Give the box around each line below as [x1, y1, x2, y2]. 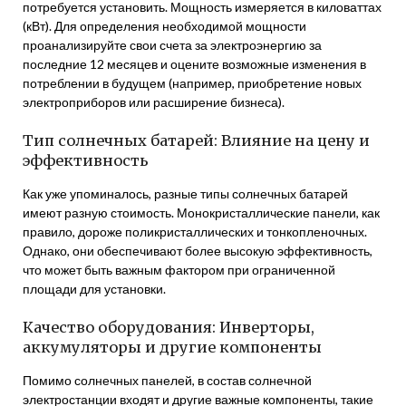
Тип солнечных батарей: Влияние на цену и [23, 131, 370, 150]
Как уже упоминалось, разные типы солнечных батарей [23, 186, 348, 201]
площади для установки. [23, 281, 166, 296]
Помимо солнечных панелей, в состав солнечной [23, 372, 312, 388]
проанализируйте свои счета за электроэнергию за [23, 37, 322, 53]
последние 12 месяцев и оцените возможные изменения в [23, 56, 366, 72]
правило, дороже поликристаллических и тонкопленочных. [23, 224, 367, 239]
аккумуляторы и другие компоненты [23, 338, 322, 356]
